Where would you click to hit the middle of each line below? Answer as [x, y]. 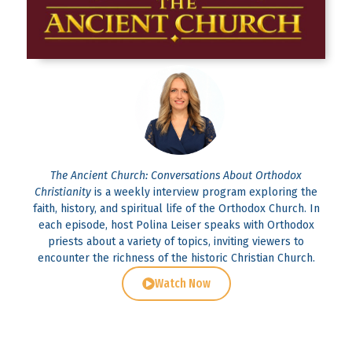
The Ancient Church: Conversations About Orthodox [176, 175]
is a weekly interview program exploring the [204, 192]
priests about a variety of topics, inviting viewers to [176, 241]
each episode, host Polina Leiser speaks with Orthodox [176, 225]
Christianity [63, 192]
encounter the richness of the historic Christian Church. [176, 258]
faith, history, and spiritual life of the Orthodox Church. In [176, 208]
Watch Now [182, 283]
